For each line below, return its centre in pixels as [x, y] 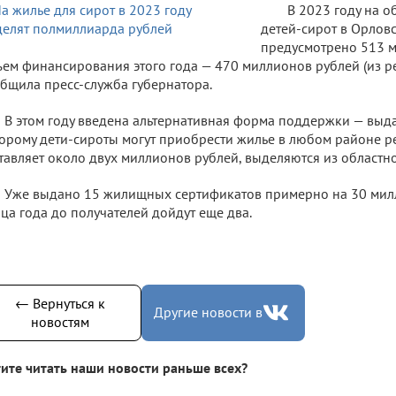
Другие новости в [208, 312]
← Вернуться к [60, 303]
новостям [60, 321]
